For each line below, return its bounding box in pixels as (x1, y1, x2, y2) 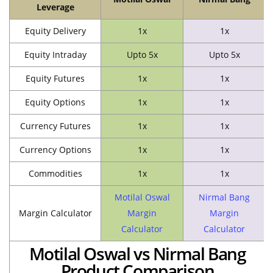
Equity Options (25, 96, 85, 108)
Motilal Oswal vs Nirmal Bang (29, 241, 246, 265)
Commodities (28, 167, 82, 179)
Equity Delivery (24, 24, 86, 37)
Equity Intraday (24, 48, 87, 60)
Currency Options (19, 143, 91, 155)
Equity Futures (26, 72, 85, 84)
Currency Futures (19, 119, 91, 132)
